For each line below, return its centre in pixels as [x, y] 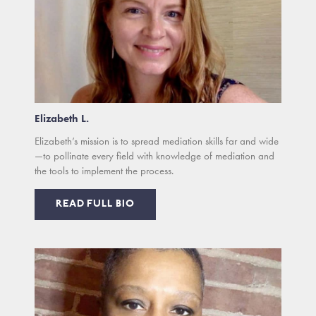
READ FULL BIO [95, 205]
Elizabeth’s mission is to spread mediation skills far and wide [157, 141]
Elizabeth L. [62, 119]
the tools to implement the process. [104, 171]
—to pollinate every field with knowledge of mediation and [155, 156]
